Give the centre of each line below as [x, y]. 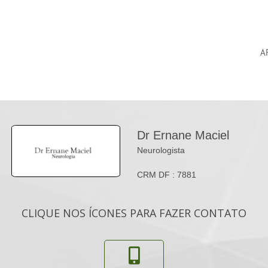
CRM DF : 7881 [166, 174]
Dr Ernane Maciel [183, 135]
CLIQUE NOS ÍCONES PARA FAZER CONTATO [134, 213]
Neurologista [161, 150]
